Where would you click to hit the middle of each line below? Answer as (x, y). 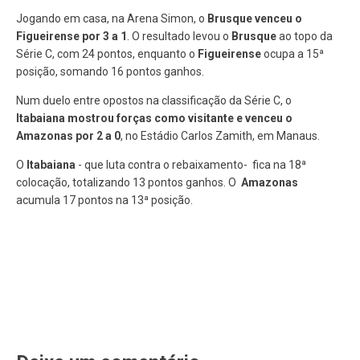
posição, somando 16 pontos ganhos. (110, 71)
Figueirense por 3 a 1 (72, 36)
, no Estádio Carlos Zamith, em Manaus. (220, 135)
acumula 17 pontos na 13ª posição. (104, 200)
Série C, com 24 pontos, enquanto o (107, 53)
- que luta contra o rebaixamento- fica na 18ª (191, 164)
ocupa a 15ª (292, 53)
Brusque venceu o (255, 18)
